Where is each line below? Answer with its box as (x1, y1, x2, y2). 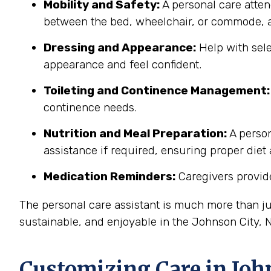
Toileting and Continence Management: (44, 83, 270, 97)
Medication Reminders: (44, 169, 175, 183)
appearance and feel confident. (44, 57, 201, 71)
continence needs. (44, 100, 137, 114)
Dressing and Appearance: (44, 41, 196, 54)
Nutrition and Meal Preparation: (44, 126, 227, 140)
